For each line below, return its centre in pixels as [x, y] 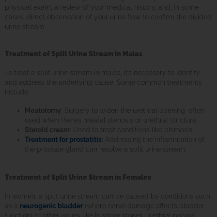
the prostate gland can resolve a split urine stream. [106, 149]
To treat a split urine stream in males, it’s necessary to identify [102, 73]
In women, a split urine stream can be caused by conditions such [108, 196]
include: [17, 92]
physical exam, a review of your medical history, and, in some [102, 8]
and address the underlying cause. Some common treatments [103, 83]
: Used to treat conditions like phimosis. [132, 130]
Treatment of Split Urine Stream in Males [74, 54]
